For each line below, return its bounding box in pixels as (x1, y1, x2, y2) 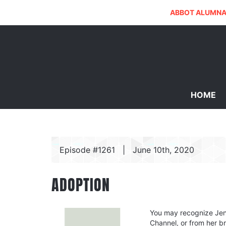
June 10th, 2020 (133, 145, 194, 155)
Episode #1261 (60, 145, 115, 155)
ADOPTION (51, 174, 110, 196)
